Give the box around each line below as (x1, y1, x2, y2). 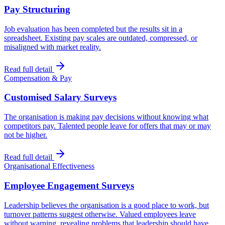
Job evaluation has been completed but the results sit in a (4, 24, 182, 33)
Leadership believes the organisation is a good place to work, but (4, 200, 209, 209)
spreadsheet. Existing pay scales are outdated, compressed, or (4, 33, 197, 42)
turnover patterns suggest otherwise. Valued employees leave (4, 209, 196, 218)
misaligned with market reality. (4, 42, 101, 51)
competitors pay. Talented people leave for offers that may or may (4, 122, 211, 131)
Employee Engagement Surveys (4, 180, 134, 191)
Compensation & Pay (4, 73, 72, 82)
